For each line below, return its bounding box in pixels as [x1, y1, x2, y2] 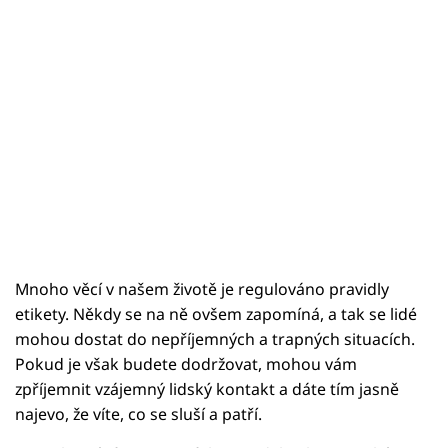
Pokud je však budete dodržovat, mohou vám [15, 353, 357, 376]
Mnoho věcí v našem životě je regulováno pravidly [15, 278, 389, 301]
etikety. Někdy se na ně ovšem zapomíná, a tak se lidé [15, 303, 417, 326]
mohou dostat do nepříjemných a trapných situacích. [15, 328, 415, 351]
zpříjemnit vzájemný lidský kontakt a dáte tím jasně [15, 378, 399, 401]
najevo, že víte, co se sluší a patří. [15, 403, 262, 426]
